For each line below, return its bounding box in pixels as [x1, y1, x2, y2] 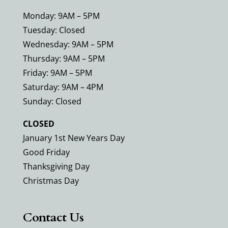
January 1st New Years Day [22, 132, 125, 144]
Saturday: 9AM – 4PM [22, 81, 103, 93]
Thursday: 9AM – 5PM [22, 52, 105, 64]
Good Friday [22, 146, 70, 158]
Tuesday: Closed [22, 24, 85, 36]
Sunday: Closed [22, 95, 81, 107]
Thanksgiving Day [22, 160, 90, 172]
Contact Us [22, 209, 84, 226]
